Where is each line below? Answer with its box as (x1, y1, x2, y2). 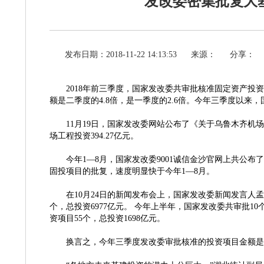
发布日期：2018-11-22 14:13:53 (65, 50, 177, 59)
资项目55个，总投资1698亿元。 (49, 214, 165, 223)
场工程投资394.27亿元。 (49, 131, 138, 140)
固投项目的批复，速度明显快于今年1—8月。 (49, 167, 214, 176)
